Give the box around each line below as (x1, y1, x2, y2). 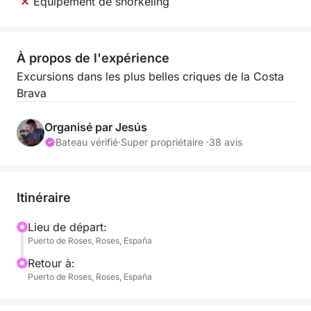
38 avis (209, 136, 242, 148)
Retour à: (28, 256, 75, 270)
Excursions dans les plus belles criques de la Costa (17, 69, 284, 83)
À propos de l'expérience (17, 51, 169, 65)
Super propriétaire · (121, 136, 209, 148)
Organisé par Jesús (44, 120, 147, 134)
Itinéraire (17, 190, 71, 205)
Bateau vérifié (56, 136, 118, 148)
